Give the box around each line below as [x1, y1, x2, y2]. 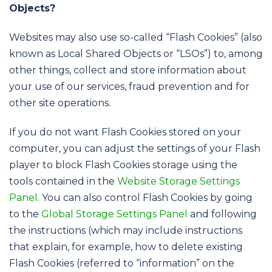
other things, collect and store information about [9, 64, 246, 76]
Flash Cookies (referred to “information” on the [9, 257, 234, 269]
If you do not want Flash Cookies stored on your [9, 126, 241, 138]
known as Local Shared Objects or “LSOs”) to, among [9, 47, 263, 59]
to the [9, 208, 41, 220]
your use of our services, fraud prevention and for [9, 80, 250, 92]
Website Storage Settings [117, 175, 240, 187]
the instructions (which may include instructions [9, 224, 242, 236]
